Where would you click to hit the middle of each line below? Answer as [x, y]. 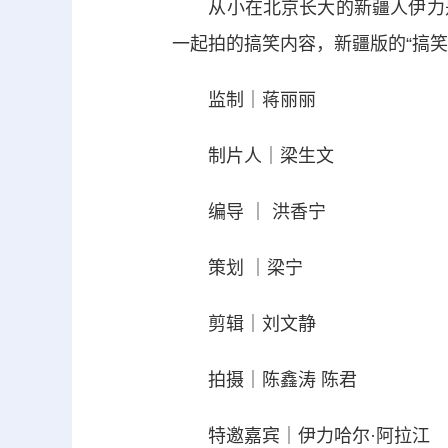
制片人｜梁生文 [253, 155]
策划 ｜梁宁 [237, 267]
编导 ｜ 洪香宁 [249, 211]
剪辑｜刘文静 [244, 323]
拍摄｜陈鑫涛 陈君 [264, 379]
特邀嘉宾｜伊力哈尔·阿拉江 [301, 435]
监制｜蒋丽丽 [244, 99]
